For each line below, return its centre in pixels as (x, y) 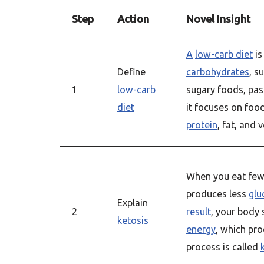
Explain (133, 203)
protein (202, 125)
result (199, 212)
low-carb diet (224, 54)
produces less (217, 194)
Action (133, 19)
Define (131, 72)
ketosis (133, 220)
